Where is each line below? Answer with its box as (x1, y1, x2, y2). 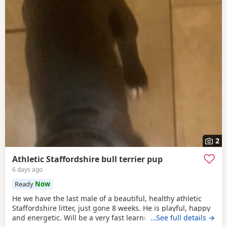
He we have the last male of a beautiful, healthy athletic (12, 193, 202, 203)
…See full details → (150, 212, 215, 222)
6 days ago (12, 165, 43, 174)
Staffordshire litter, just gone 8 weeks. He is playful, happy (12, 203, 210, 213)
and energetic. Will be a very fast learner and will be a (12, 212, 197, 222)
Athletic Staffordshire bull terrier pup (12, 154, 163, 165)
